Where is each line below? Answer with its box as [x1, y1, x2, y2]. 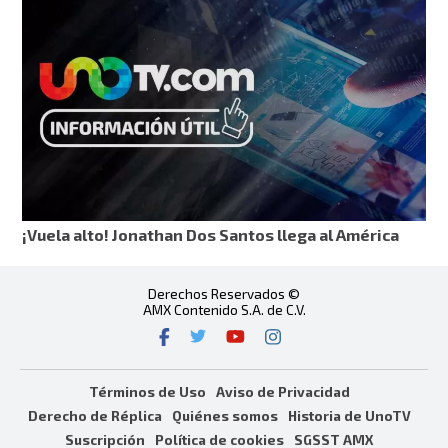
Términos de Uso [88, 383, 206, 401]
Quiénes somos [171, 407, 278, 425]
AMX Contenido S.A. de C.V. [142, 300, 306, 318]
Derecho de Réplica [27, 407, 162, 425]
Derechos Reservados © [148, 284, 300, 302]
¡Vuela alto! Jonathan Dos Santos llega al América [22, 224, 400, 244]
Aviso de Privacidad [215, 383, 350, 401]
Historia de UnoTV [287, 407, 411, 425]
